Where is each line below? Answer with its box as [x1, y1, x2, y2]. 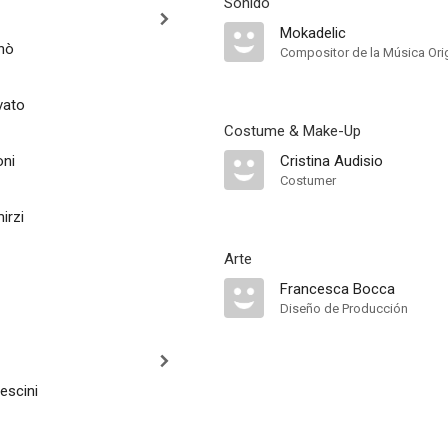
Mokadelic [280, 24, 346, 42]
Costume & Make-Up [224, 122, 361, 140]
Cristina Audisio [280, 152, 383, 170]
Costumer [280, 173, 336, 188]
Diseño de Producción [280, 301, 408, 316]
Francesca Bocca [280, 280, 395, 298]
